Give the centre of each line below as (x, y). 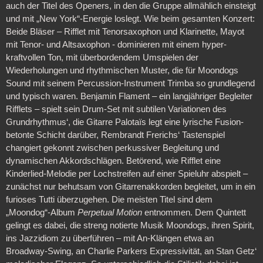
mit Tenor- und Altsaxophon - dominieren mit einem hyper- (116, 45)
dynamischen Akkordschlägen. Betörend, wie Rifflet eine (113, 161)
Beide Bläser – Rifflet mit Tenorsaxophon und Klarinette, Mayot (125, 32)
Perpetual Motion (111, 213)
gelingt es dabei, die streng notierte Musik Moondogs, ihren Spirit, (130, 226)
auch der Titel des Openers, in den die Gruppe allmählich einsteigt (131, 6)
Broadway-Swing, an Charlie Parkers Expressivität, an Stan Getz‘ (131, 252)
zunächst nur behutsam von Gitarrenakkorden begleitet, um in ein (130, 187)
